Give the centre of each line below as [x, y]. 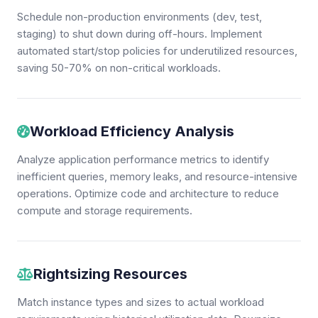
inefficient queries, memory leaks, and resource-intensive [157, 176]
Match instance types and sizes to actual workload [141, 302]
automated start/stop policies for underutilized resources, [157, 51]
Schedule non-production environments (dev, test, [139, 17]
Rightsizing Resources [110, 274]
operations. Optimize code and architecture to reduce [148, 193]
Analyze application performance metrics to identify [143, 159]
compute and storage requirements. [105, 210]
